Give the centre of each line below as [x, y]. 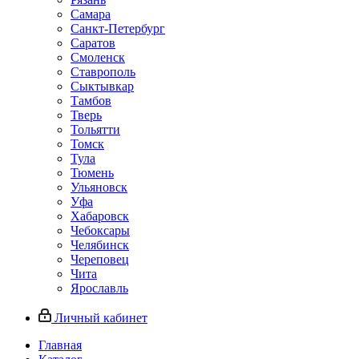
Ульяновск [99, 187]
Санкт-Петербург [118, 28]
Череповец [100, 259]
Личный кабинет [101, 318]
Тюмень [92, 173]
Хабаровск [100, 216]
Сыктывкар [102, 86]
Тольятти [95, 129]
